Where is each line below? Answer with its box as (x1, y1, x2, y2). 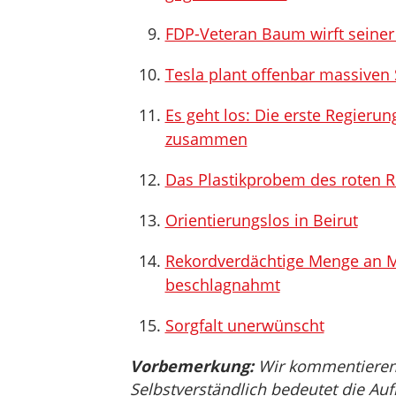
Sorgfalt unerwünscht (164, 315, 324, 336)
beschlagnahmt (164, 274, 280, 295)
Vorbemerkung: (129, 355, 254, 377)
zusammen (164, 128, 247, 149)
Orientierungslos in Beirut (164, 209, 358, 231)
